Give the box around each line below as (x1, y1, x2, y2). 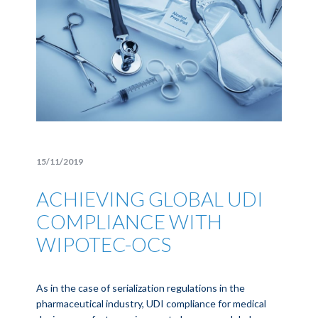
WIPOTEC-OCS (36, 232, 172, 256)
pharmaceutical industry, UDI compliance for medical (36, 297, 267, 309)
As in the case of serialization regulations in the (36, 282, 246, 294)
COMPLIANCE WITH (36, 209, 223, 234)
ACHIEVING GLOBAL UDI (36, 187, 264, 211)
